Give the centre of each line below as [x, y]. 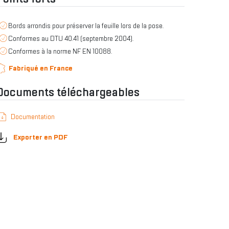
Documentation [33, 117]
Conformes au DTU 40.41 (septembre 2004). [71, 39]
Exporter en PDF [40, 137]
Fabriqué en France [41, 68]
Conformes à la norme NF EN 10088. [60, 51]
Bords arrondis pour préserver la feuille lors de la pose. [86, 26]
